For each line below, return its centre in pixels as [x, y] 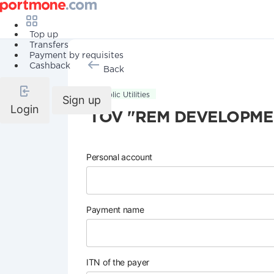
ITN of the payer [118, 262]
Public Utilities [124, 95]
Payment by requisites [76, 56]
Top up [44, 35]
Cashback [50, 66]
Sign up [82, 100]
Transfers [49, 45]
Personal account [120, 157]
